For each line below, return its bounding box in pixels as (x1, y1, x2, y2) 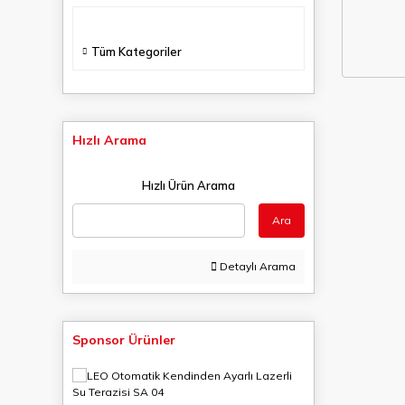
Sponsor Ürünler (72, 332, 175, 348)
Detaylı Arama (217, 259, 296, 273)
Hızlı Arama (72, 132, 146, 148)
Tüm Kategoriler (91, 44, 182, 59)
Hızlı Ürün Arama (142, 178, 235, 193)
